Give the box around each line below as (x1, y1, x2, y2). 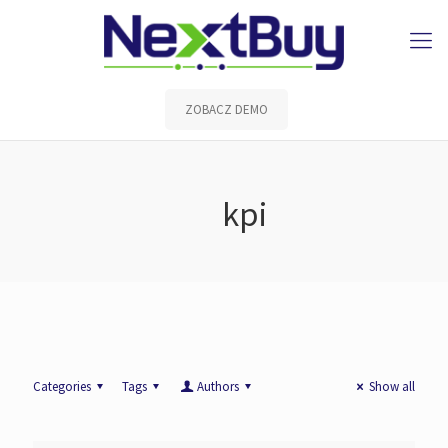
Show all (369, 378, 415, 395)
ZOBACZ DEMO (185, 101, 268, 118)
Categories (33, 378, 91, 395)
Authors (196, 378, 239, 395)
